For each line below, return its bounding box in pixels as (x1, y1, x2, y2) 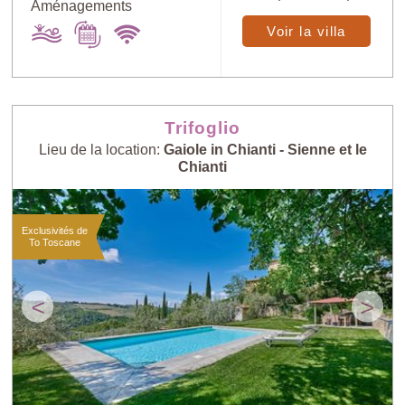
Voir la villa (267, 24, 346, 39)
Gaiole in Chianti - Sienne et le (163, 142, 367, 158)
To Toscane (29, 237, 81, 249)
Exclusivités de (22, 225, 89, 237)
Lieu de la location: (38, 142, 164, 158)
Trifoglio (165, 118, 240, 138)
